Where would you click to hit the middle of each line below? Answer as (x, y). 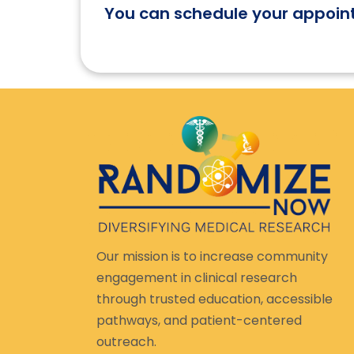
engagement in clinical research (197, 277)
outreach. (126, 341)
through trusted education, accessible (215, 299)
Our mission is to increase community (212, 256)
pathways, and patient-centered (199, 320)
